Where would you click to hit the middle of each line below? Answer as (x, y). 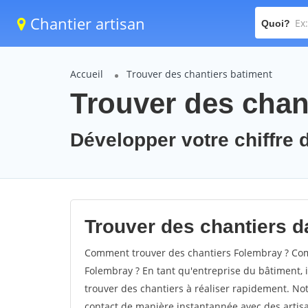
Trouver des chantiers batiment (199, 74)
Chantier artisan (86, 23)
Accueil (87, 74)
